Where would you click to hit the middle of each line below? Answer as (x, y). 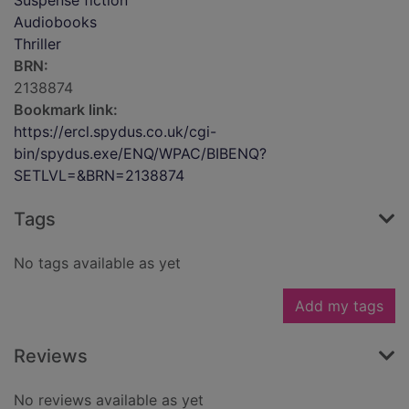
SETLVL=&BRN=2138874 (99, 176)
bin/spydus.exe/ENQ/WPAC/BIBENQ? (140, 154)
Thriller (37, 44)
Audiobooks (55, 22)
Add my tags (339, 306)
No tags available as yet (97, 263)
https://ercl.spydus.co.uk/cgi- (115, 132)
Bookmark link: (66, 110)
